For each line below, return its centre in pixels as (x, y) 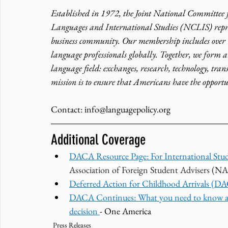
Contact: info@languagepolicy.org (112, 109)
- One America (125, 211)
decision (84, 211)
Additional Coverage (98, 140)
